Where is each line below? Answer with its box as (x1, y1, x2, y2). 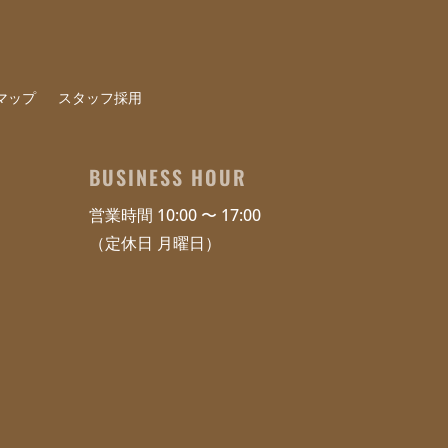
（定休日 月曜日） (89, 231, 222, 254)
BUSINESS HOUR (89, 161, 248, 192)
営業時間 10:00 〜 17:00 (89, 203, 262, 226)
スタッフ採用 (58, 89, 143, 106)
